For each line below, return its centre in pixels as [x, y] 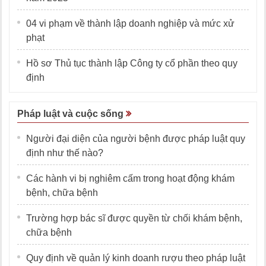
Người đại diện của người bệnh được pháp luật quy [136, 139]
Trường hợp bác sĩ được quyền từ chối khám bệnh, [134, 218]
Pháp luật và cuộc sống [72, 114]
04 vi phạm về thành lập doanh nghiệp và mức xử [130, 24]
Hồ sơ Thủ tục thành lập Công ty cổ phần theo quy [132, 64]
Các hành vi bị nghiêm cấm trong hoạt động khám [130, 179]
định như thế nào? [65, 153]
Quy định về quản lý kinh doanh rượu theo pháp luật [136, 258]
